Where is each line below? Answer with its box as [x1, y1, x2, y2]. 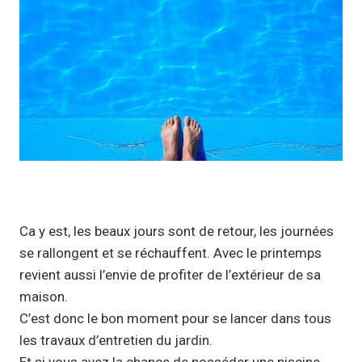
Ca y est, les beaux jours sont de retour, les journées [19, 222, 334, 239]
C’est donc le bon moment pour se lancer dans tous [19, 309, 331, 326]
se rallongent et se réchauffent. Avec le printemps [19, 244, 322, 261]
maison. [19, 288, 68, 305]
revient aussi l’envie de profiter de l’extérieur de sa [19, 266, 321, 283]
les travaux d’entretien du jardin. [19, 331, 213, 348]
